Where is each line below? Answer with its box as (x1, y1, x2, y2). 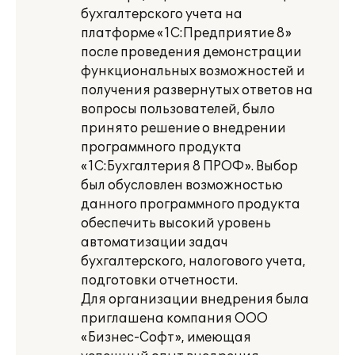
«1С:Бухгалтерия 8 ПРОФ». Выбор (81, 158, 298, 174)
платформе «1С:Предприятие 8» (81, 25, 292, 41)
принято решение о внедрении (81, 120, 286, 136)
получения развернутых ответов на (81, 82, 313, 98)
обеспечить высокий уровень (81, 216, 271, 231)
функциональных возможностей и (81, 63, 305, 79)
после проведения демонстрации (81, 44, 302, 60)
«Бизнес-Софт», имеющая (81, 330, 251, 345)
